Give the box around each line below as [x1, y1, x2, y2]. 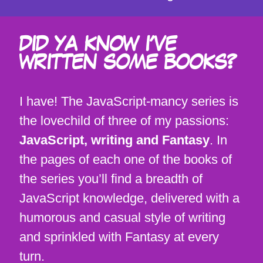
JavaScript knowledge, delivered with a [19, 190, 240, 205]
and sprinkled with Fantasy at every [19, 229, 219, 244]
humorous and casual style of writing [19, 210, 225, 225]
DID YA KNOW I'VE [19, 35, 177, 54]
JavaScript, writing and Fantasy [19, 132, 210, 147]
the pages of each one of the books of [19, 151, 232, 167]
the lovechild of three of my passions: [19, 113, 229, 128]
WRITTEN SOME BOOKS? [19, 53, 237, 72]
